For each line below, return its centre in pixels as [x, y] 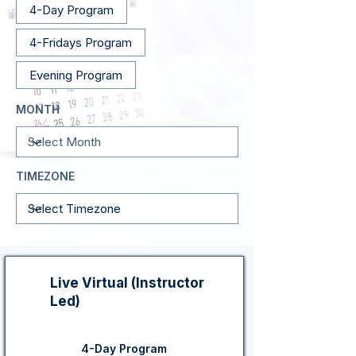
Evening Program [76, 75]
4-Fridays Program [81, 43]
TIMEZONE [45, 176]
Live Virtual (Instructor [127, 283]
